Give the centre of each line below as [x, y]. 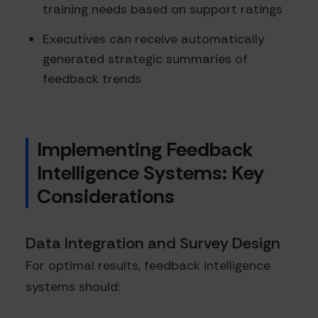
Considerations [106, 197]
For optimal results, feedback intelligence [148, 266]
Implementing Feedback [145, 150]
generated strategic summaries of [145, 59]
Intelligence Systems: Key [150, 173]
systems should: [73, 287]
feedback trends [92, 78]
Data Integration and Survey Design [153, 243]
